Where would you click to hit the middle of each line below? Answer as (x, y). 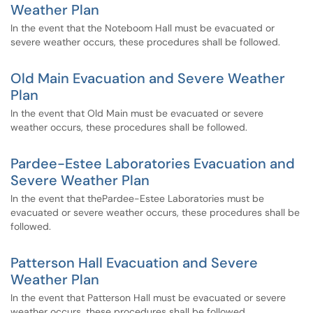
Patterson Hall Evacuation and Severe (134, 263)
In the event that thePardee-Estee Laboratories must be (137, 198)
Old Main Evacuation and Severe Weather (148, 78)
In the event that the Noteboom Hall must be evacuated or (143, 28)
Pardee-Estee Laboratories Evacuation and (153, 163)
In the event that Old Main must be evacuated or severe (137, 113)
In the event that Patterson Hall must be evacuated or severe (148, 298)
